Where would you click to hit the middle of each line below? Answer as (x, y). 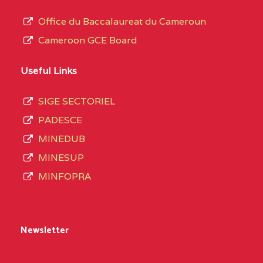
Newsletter (45, 231)
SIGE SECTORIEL (77, 102)
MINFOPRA (65, 177)
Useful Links (49, 71)
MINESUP (61, 158)
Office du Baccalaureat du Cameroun (122, 22)
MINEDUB (62, 139)
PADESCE (60, 120)
